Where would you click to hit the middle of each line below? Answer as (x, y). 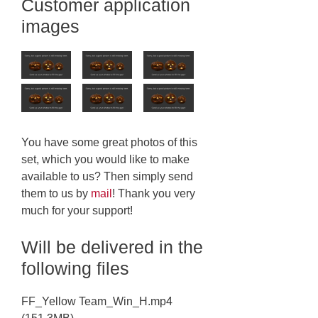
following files (75, 268)
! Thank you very (154, 193)
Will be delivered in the (112, 247)
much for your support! (77, 210)
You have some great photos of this (109, 142)
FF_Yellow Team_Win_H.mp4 (97, 301)
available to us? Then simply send (107, 176)
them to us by (56, 193)
